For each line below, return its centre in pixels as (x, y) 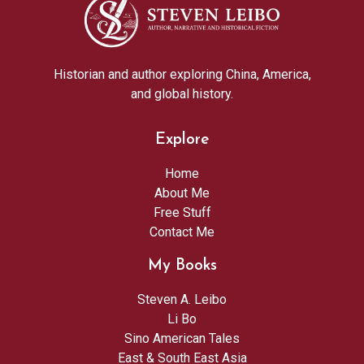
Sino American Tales (182, 338)
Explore (182, 140)
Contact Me (182, 232)
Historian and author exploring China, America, (182, 75)
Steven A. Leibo (182, 299)
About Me (182, 193)
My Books (182, 266)
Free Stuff (182, 212)
